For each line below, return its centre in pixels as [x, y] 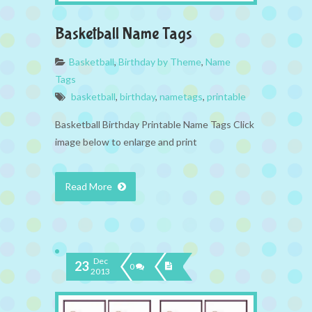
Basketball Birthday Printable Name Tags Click [155, 124]
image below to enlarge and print [126, 141]
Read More [89, 186]
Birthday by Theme [160, 61]
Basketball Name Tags [124, 33]
